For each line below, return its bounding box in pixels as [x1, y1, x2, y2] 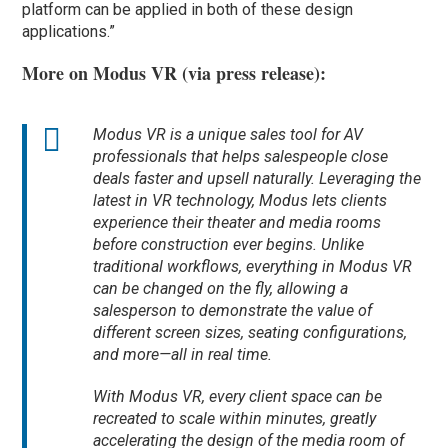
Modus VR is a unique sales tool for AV [93, 125, 364, 145]
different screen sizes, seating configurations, [93, 323, 408, 343]
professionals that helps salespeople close [93, 147, 389, 167]
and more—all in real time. [93, 345, 273, 365]
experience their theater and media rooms [93, 213, 382, 233]
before [93, 235, 142, 255]
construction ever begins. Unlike [141, 235, 365, 255]
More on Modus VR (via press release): [22, 60, 327, 87]
